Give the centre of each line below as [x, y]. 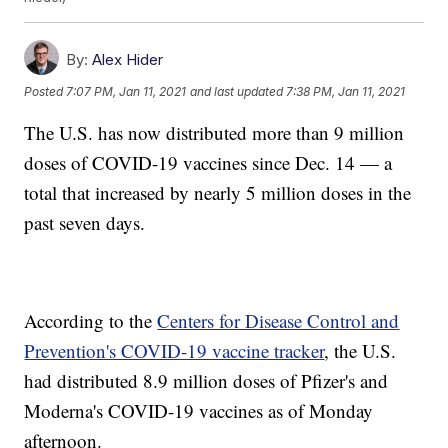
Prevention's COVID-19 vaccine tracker [174, 351]
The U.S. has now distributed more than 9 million [214, 133]
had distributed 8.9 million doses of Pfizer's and [206, 381]
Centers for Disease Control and [278, 321]
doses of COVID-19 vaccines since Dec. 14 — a [208, 163]
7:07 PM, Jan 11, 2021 [126, 91]
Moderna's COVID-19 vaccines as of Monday [199, 411]
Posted [45, 91]
